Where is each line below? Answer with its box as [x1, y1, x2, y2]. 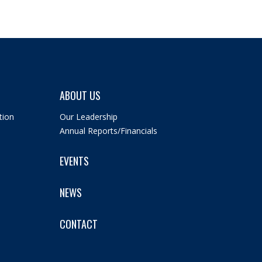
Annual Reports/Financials [59, 125, 157, 136]
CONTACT [59, 216, 98, 232]
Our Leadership [59, 111, 118, 122]
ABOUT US [59, 87, 101, 103]
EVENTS [59, 153, 89, 168]
